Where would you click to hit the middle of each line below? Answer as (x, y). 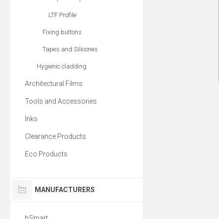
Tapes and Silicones (70, 49)
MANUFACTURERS (65, 190)
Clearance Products (55, 136)
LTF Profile (62, 15)
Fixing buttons (62, 32)
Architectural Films (54, 84)
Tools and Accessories (61, 101)
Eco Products (46, 154)
